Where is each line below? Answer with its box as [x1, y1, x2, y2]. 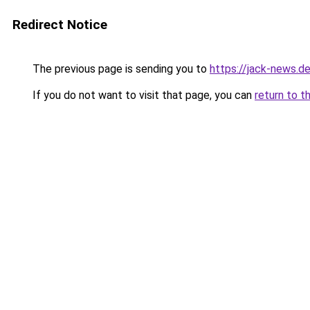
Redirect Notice [12, 17, 107, 33]
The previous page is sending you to [30, 62, 210, 75]
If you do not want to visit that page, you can [30, 89, 255, 102]
